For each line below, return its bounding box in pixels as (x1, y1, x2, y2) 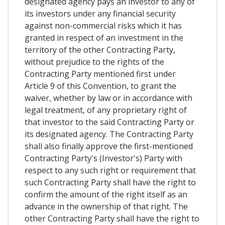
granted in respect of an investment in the (25, 32, 183, 43)
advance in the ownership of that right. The (25, 201, 188, 212)
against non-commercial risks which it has (25, 20, 182, 31)
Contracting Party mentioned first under (25, 68, 176, 79)
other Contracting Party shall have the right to (25, 213, 199, 224)
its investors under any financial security (25, 8, 176, 19)
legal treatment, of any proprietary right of (25, 104, 187, 116)
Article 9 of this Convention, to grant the (25, 80, 176, 91)
